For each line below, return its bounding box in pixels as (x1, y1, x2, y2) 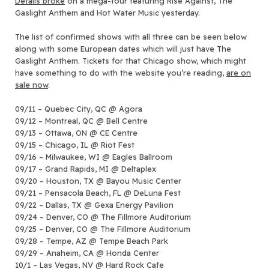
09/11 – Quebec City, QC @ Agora (15, 103, 142, 113)
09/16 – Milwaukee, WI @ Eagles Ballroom (15, 151, 172, 162)
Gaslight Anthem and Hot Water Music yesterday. (15, 7, 200, 17)
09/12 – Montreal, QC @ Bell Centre (15, 115, 148, 125)
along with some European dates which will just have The (15, 43, 231, 53)
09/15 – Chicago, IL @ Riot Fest (15, 139, 134, 150)
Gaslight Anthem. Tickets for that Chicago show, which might (15, 55, 246, 65)
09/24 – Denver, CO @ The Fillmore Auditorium (15, 211, 191, 222)
